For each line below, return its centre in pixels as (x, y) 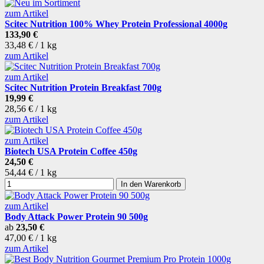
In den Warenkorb (151, 184)
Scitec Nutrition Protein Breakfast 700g (83, 88)
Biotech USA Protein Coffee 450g (71, 151)
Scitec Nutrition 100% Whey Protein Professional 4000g (116, 24)
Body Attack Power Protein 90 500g (76, 217)
